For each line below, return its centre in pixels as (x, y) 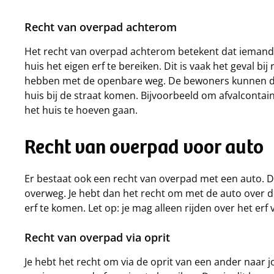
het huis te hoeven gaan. (81, 110)
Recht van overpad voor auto (144, 149)
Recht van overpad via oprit (97, 237)
